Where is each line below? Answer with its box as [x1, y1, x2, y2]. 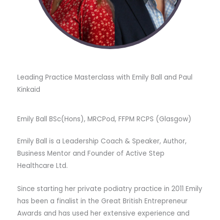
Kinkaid [17, 85, 40, 95]
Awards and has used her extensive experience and [17, 209, 190, 219]
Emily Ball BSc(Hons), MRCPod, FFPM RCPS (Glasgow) [17, 114, 192, 124]
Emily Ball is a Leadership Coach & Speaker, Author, [17, 137, 187, 146]
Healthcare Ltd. [17, 161, 68, 171]
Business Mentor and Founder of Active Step [17, 149, 165, 159]
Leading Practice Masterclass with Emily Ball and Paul [17, 73, 192, 82]
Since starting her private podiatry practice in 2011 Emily [17, 184, 202, 194]
